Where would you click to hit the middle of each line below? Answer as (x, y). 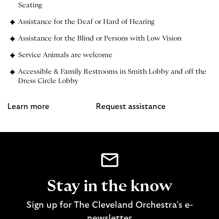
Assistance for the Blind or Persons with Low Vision (99, 38)
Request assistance (131, 106)
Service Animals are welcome (65, 55)
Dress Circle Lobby (48, 81)
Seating (30, 5)
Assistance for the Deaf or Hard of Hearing (86, 22)
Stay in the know (109, 186)
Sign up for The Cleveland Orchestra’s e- (109, 205)
